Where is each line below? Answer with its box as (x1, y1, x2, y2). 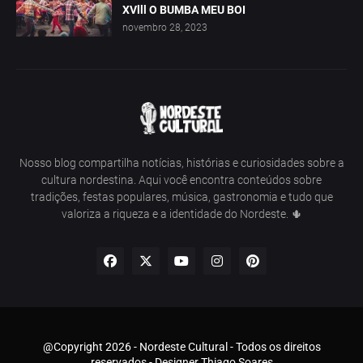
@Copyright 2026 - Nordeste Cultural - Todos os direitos (42, 340, 321, 354)
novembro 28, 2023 (122, 22, 207, 34)
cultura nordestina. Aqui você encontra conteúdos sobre (41, 173, 322, 187)
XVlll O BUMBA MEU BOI (122, 3, 246, 17)
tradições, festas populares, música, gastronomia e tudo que (30, 190, 333, 204)
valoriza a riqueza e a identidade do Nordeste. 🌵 (61, 207, 302, 221)
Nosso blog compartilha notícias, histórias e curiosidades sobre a (19, 156, 344, 170)
